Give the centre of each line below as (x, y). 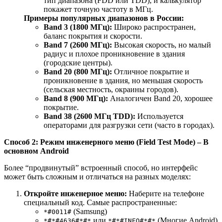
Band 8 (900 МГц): (76, 98)
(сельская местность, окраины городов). (111, 89)
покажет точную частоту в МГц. (98, 9)
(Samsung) (89, 211)
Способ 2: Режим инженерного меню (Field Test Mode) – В (106, 142)
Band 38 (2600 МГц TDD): (89, 116)
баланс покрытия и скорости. (93, 36)
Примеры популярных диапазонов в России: (104, 18)
